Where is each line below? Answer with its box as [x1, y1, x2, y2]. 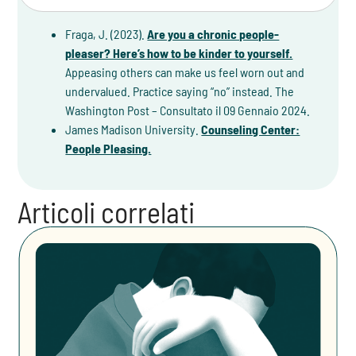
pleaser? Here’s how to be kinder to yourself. [65, 45, 293, 61]
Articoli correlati [17, 195, 195, 230]
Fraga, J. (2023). [65, 26, 148, 42]
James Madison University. [65, 122, 202, 137]
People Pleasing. [65, 141, 152, 157]
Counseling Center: [201, 122, 300, 137]
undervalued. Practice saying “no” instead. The [65, 83, 295, 99]
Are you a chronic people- [147, 26, 280, 42]
